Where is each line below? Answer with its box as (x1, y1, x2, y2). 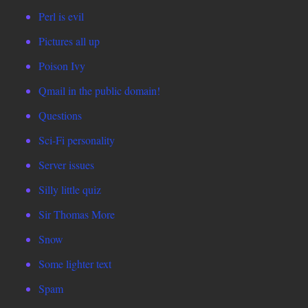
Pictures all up (38, 34, 100, 49)
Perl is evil (38, 9, 84, 24)
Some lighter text (38, 256, 111, 272)
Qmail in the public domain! (38, 83, 160, 98)
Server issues (38, 157, 94, 173)
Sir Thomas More (38, 207, 115, 222)
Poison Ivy (38, 58, 85, 74)
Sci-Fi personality (38, 133, 115, 148)
